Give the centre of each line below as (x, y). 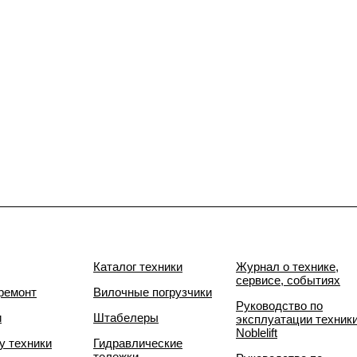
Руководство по (279, 306)
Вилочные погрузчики (153, 292)
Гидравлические (138, 343)
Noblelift (257, 333)
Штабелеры (126, 318)
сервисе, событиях (288, 280)
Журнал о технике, (287, 267)
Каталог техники (138, 267)
